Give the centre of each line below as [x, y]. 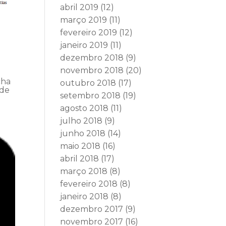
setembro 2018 [91, 96]
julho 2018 [81, 121]
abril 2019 [79, 7]
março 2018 [84, 171]
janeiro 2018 [84, 196]
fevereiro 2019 [89, 33]
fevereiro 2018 [89, 184]
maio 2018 [80, 146]
